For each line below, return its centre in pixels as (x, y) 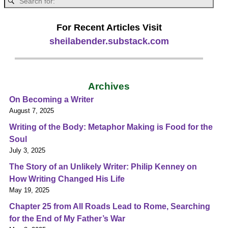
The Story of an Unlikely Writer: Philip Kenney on (103, 166)
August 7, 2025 (32, 110)
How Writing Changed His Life (67, 179)
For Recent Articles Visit (109, 28)
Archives (109, 86)
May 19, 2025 (29, 190)
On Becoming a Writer (51, 99)
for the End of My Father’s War (67, 218)
